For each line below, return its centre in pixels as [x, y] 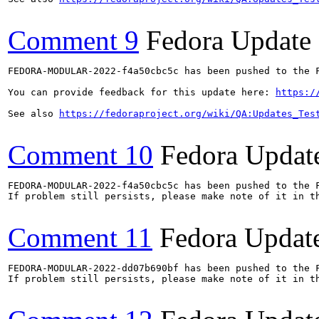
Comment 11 [80, 237]
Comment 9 [73, 40]
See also [33, 113]
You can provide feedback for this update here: [142, 92]
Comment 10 [80, 155]
